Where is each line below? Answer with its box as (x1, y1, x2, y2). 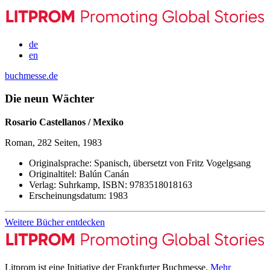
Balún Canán (77, 169, 129, 180)
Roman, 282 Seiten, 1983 (5, 137, 102, 148)
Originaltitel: (29, 169, 77, 180)
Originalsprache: (29, 158, 92, 169)
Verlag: (29, 180, 56, 190)
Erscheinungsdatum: (29, 190, 106, 201)
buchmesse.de (5, 70, 58, 81)
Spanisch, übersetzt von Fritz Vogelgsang (92, 158, 251, 169)
